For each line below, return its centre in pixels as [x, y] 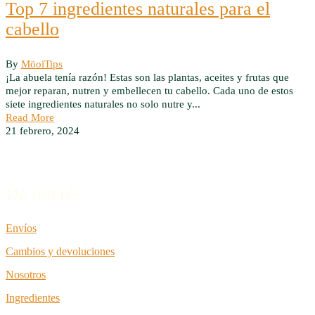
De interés [44, 193]
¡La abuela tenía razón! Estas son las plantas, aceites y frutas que [147, 77]
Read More [30, 117]
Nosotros [26, 274]
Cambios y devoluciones [60, 251]
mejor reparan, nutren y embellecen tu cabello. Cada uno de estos [149, 91]
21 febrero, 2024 [43, 131]
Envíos [21, 228]
